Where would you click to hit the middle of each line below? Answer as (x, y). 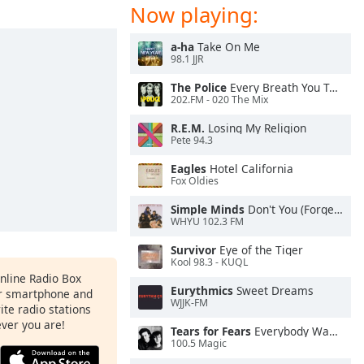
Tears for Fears (211, 331)
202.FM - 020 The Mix (219, 100)
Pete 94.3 (192, 141)
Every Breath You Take (278, 87)
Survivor (193, 250)
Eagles (188, 169)
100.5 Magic (199, 344)
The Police (199, 87)
